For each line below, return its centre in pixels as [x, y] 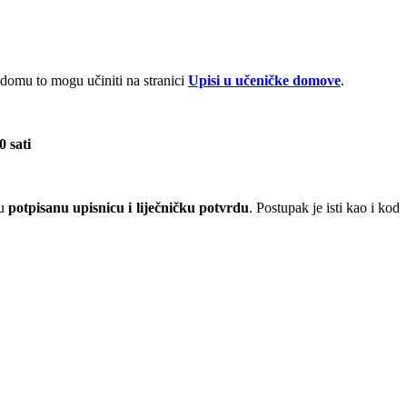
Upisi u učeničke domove [264, 80]
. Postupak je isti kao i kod [324, 207]
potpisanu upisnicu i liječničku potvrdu [129, 207]
